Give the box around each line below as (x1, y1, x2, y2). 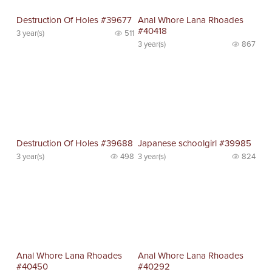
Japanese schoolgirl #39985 (138, 137, 252, 149)
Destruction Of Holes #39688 (16, 137, 134, 149)
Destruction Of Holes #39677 (16, 15, 132, 26)
